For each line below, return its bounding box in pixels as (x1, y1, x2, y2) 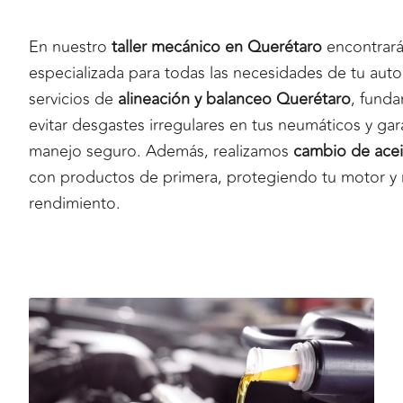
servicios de (29, 85, 118, 112)
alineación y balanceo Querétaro (118, 85, 351, 112)
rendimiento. (29, 190, 121, 216)
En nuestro (29, 33, 112, 59)
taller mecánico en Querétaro (112, 33, 322, 59)
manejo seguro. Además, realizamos (29, 138, 293, 164)
